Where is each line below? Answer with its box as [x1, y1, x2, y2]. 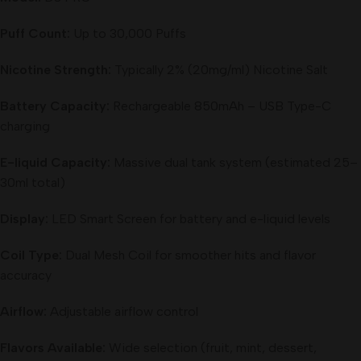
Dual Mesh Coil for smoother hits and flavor [62, 247, 316, 263]
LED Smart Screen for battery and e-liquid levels [48, 210, 330, 226]
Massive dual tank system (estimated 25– [110, 154, 358, 170]
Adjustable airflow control [47, 303, 198, 319]
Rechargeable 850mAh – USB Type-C [110, 98, 331, 114]
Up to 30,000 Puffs [70, 25, 186, 41]
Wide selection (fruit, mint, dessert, [106, 339, 317, 355]
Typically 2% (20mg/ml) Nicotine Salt [111, 61, 328, 77]
